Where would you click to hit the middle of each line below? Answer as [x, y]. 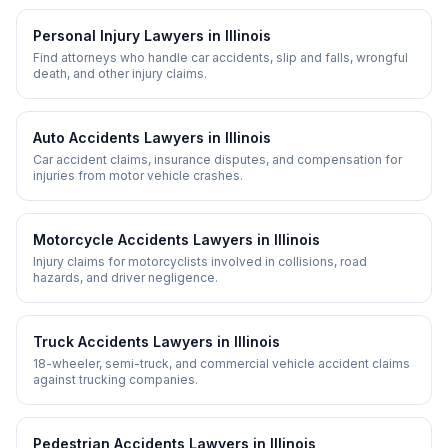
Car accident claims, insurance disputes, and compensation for [217, 159]
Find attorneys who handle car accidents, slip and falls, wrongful [220, 57]
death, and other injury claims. [120, 73]
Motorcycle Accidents [111, 239]
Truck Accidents [91, 341]
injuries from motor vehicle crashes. [138, 175]
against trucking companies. [115, 379]
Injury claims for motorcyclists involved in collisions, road [200, 261]
